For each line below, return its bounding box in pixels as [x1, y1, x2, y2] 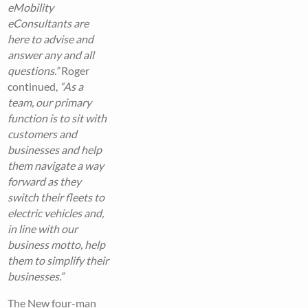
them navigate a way [8, 159, 104, 173]
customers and [8, 127, 78, 141]
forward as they [8, 175, 82, 188]
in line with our [8, 222, 78, 236]
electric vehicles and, [8, 206, 104, 220]
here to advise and [8, 32, 94, 46]
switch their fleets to [8, 190, 105, 204]
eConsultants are [8, 16, 89, 30]
